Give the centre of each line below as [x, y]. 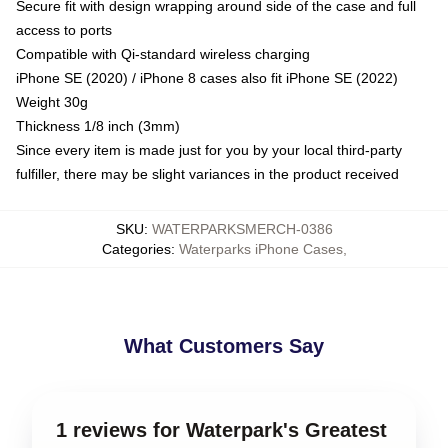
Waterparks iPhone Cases [260, 248]
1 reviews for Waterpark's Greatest [221, 429]
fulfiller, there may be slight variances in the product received [207, 173]
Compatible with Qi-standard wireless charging [163, 53]
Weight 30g [52, 101]
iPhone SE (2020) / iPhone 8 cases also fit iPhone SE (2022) [207, 77]
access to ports [64, 29]
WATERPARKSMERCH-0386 [242, 228]
